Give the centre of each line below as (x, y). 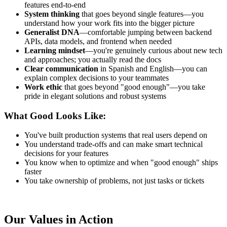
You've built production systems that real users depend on (116, 135)
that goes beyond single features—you (142, 14)
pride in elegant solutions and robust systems (95, 96)
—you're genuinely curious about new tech (154, 50)
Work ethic (43, 87)
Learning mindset (55, 50)
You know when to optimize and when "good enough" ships (121, 163)
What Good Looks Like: (55, 116)
